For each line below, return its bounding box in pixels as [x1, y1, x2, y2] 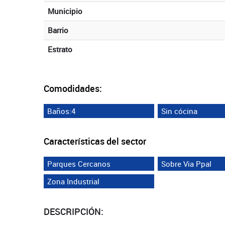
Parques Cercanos [47, 159, 110, 169]
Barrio [48, 25, 68, 35]
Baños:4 [47, 106, 75, 116]
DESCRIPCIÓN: [44, 205, 103, 217]
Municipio [48, 6, 82, 16]
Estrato [48, 44, 72, 54]
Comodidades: [44, 82, 102, 94]
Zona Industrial [47, 176, 99, 186]
